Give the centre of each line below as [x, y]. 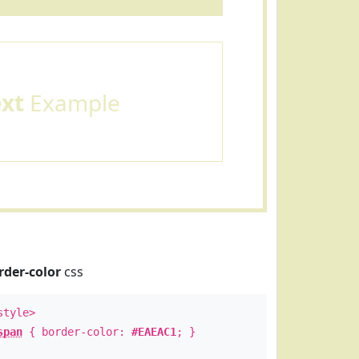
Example [72, 103]
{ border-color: [77, 332]
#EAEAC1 [153, 332]
